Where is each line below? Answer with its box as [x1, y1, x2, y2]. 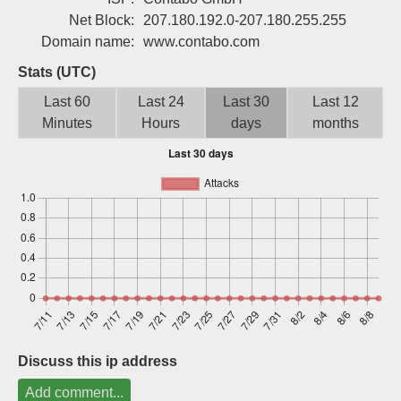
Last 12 [311, 94, 359, 109]
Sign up [269, 12, 322, 27]
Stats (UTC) [18, 64, 96, 80]
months [311, 115, 359, 131]
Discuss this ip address [18, 354, 177, 369]
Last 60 [44, 94, 90, 109]
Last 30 [223, 94, 270, 109]
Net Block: [69, 13, 134, 28]
